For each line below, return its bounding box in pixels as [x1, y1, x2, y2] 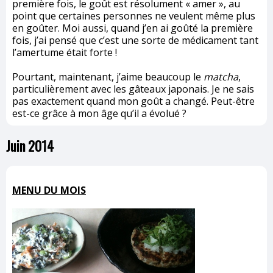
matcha [204, 69, 238, 83]
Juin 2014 [6, 135, 54, 155]
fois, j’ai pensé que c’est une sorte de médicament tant [12, 33, 258, 47]
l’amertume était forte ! [12, 45, 117, 59]
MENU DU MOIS [12, 183, 86, 197]
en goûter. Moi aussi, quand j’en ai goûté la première [12, 21, 253, 35]
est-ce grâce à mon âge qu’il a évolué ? [12, 106, 186, 120]
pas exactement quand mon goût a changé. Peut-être [12, 94, 255, 108]
